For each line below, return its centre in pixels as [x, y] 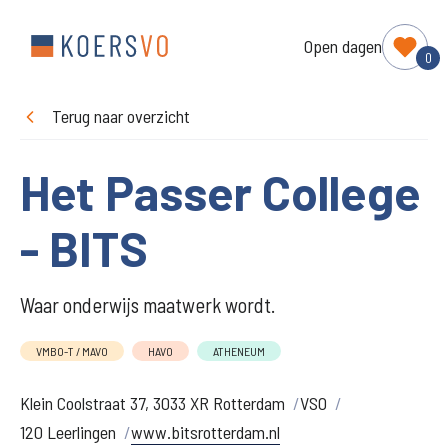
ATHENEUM [239, 351]
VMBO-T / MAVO [72, 351]
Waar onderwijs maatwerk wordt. [147, 305]
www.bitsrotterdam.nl [205, 432]
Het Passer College [220, 192]
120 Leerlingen [68, 432]
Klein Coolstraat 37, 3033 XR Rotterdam [152, 403]
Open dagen [343, 45]
